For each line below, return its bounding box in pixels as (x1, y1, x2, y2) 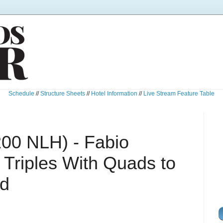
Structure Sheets (40, 90, 85, 97)
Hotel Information (91, 90, 137, 97)
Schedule (8, 90, 34, 97)
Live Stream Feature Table (143, 90, 215, 97)
